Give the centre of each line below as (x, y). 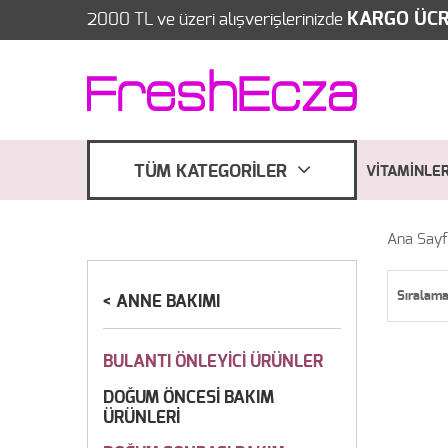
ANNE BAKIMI (168, 301)
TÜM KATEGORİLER (210, 172)
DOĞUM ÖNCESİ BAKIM (188, 397)
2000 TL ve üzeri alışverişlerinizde (217, 19)
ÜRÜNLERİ (141, 417)
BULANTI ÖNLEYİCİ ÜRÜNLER (213, 361)
